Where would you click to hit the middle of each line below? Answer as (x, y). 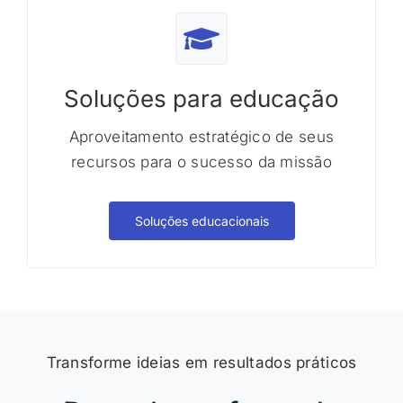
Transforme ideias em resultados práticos (201, 363)
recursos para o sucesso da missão (201, 162)
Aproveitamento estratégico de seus (201, 137)
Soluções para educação (201, 99)
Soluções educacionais (201, 221)
